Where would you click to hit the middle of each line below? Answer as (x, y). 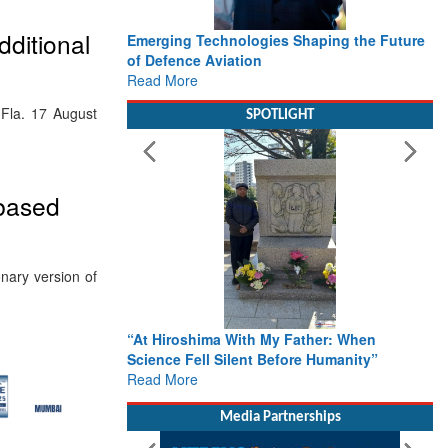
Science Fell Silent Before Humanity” (252, 359)
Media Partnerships (280, 417)
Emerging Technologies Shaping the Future (276, 40)
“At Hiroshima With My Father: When (251, 339)
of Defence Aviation (194, 60)
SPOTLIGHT (280, 115)
